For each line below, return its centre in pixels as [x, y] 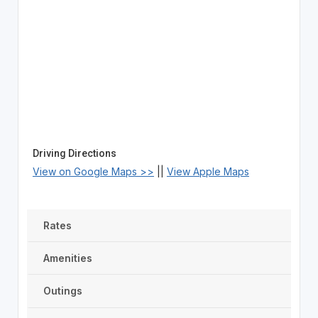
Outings [62, 290]
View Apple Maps [208, 171]
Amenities [67, 258]
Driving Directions [74, 153]
